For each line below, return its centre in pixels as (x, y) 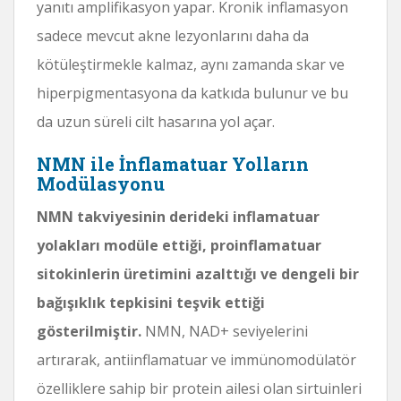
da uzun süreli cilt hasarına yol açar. (156, 121)
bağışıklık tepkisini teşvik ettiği (151, 302)
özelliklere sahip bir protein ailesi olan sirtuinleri (199, 388)
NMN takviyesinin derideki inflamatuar (178, 216)
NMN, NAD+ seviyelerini (225, 331)
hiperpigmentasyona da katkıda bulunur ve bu (192, 93)
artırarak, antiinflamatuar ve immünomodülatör (196, 359)
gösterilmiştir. (89, 331)
